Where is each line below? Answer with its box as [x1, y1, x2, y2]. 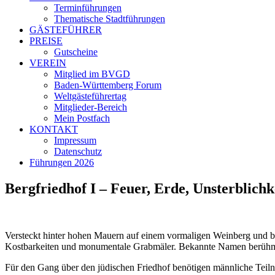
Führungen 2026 [29, 157, 94, 168]
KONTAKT [29, 124, 78, 134]
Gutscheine [54, 47, 98, 57]
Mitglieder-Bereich [54, 102, 127, 112]
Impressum [54, 135, 96, 145]
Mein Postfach [54, 113, 110, 123]
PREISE [29, 36, 63, 46]
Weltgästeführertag [54, 91, 126, 101]
